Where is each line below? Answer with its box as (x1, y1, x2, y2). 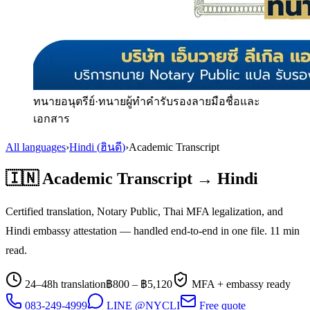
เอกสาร (33, 113, 70, 125)
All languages (6, 141, 66, 153)
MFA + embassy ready (189, 277, 291, 290)
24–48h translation (22, 277, 106, 290)
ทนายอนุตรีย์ (33, 95, 95, 107)
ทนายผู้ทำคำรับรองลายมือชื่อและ (98, 95, 260, 107)
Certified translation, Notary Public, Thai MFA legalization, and (6, 205, 283, 217)
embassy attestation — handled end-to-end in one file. (30, 224, 270, 237)
